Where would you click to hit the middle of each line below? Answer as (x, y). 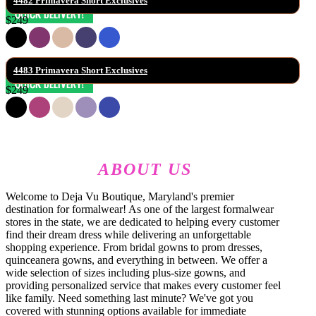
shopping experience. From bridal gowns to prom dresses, (134, 247)
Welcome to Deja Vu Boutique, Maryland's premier (120, 196)
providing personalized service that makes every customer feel (143, 285)
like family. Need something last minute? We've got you (129, 298)
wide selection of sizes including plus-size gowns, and (126, 272)
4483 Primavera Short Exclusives (80, 70)
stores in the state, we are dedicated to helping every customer (142, 221)
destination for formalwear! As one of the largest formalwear (140, 209)
